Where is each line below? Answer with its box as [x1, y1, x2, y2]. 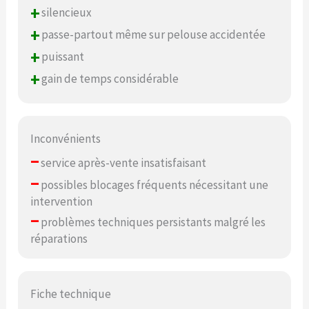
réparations [30, 230, 88, 246]
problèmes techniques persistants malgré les [39, 214, 266, 230]
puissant [39, 49, 85, 65]
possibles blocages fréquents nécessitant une [39, 177, 269, 192]
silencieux [39, 5, 92, 21]
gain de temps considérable [39, 71, 179, 87]
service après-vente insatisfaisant [39, 154, 207, 170]
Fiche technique [30, 286, 112, 301]
